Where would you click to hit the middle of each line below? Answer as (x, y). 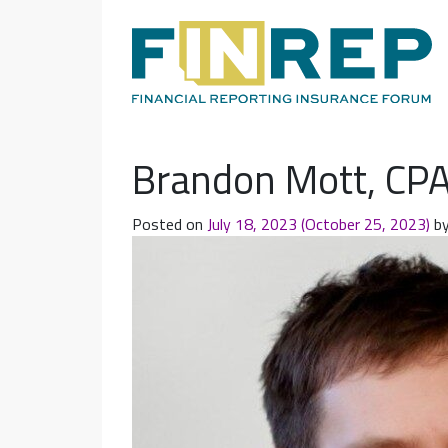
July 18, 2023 (252, 223)
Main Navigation (126, 80)
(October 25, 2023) (365, 223)
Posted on (169, 223)
